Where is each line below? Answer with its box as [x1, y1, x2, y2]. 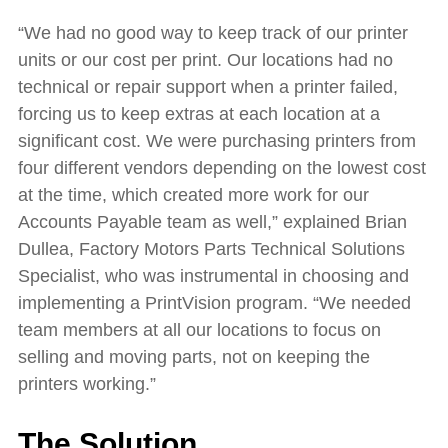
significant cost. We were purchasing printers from [18, 131, 416, 152]
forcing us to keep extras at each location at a [18, 104, 380, 125]
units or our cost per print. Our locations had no [18, 50, 393, 71]
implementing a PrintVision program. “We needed [18, 293, 411, 314]
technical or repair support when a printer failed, [18, 77, 398, 98]
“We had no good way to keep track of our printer [18, 23, 408, 44]
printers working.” [18, 374, 156, 395]
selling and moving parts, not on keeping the [18, 347, 370, 368]
